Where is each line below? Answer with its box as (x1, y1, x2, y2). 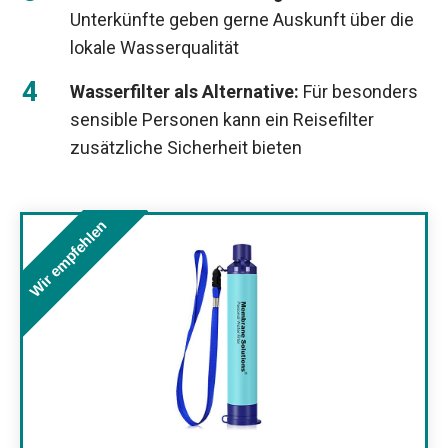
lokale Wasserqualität (70, 37, 239, 59)
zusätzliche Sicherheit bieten (70, 137, 302, 159)
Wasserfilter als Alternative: (70, 81, 299, 103)
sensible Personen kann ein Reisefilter (70, 109, 374, 131)
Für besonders (299, 81, 418, 103)
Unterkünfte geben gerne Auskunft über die (70, 9, 414, 31)
